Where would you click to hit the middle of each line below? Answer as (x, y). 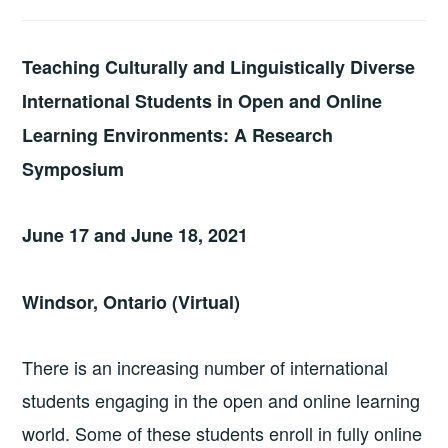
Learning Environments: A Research (178, 135)
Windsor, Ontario (95, 301)
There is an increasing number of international (205, 367)
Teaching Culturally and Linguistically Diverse (219, 67)
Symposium (73, 169)
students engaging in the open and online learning (221, 400)
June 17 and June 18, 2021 (135, 235)
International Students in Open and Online (202, 101)
